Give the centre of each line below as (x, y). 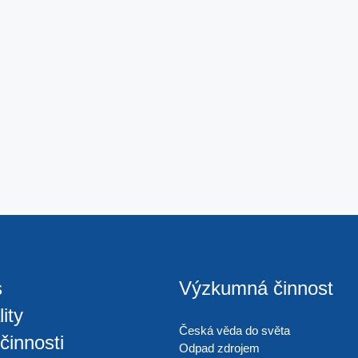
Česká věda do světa (235, 330)
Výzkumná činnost (256, 288)
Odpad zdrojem (219, 348)
